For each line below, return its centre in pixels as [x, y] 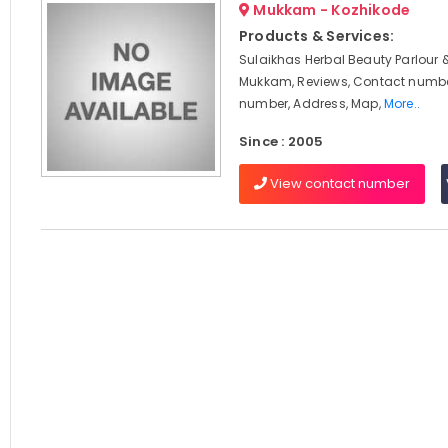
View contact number [338, 183]
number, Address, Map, [311, 103]
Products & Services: [316, 36]
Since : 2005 [281, 141]
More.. [402, 103]
